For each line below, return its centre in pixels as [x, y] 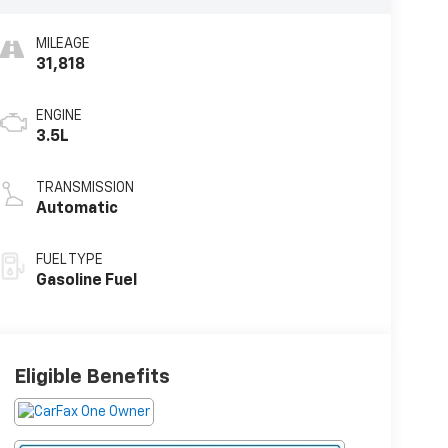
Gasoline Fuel [86, 281]
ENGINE [58, 116]
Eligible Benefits [91, 377]
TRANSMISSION [84, 188]
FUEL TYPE [69, 260]
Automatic [76, 209]
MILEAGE [62, 44]
